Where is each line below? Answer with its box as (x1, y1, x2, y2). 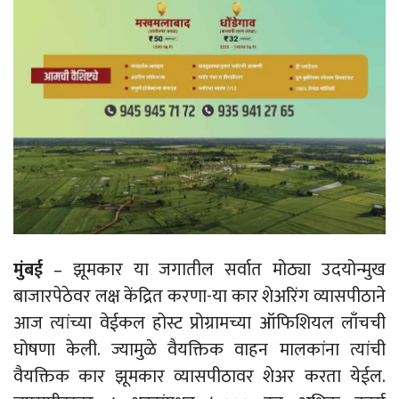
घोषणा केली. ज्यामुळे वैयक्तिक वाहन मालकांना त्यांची (13, 334, 386, 365)
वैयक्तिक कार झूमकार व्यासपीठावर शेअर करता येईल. (13, 361, 386, 392)
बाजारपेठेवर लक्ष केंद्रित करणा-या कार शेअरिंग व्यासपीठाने (13, 281, 386, 312)
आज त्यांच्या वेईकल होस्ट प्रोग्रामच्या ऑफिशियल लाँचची (13, 307, 386, 338)
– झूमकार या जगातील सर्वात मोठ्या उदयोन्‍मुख (43, 254, 386, 285)
